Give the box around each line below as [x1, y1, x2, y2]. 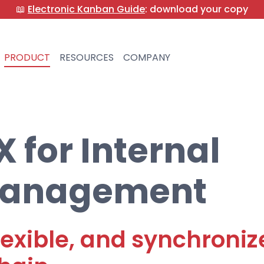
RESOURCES [59, 51, 114, 64]
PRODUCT [4, 51, 50, 64]
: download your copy [145, 2, 248, 16]
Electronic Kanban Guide [28, 2, 145, 16]
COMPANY [123, 51, 170, 64]
